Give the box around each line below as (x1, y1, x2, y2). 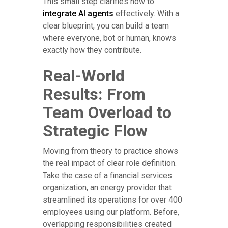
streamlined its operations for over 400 (43, 194, 182, 205)
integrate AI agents (43, 8, 113, 18)
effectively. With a (113, 8, 179, 18)
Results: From (43, 84, 146, 104)
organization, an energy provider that (43, 182, 172, 192)
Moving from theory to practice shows (43, 146, 178, 156)
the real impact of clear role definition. (43, 158, 177, 168)
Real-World (43, 66, 125, 85)
